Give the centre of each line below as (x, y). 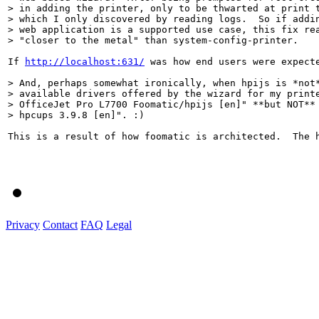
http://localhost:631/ (85, 61)
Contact (60, 224)
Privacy (23, 224)
